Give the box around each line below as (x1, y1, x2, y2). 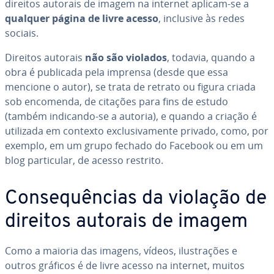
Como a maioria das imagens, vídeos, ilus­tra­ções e (5, 244, 237, 257)
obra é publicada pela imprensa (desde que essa (5, 65, 228, 79)
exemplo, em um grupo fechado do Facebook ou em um (5, 139, 263, 152)
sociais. (5, 26, 39, 40)
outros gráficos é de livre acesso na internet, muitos (5, 259, 245, 272)
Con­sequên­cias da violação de (5, 189, 267, 209)
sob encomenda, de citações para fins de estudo (5, 95, 228, 108)
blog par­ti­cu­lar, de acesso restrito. (5, 154, 163, 167)
